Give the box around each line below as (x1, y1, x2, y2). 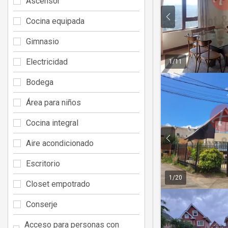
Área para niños (26, 97, 81, 107)
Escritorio (26, 158, 60, 168)
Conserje (26, 199, 58, 209)
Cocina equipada (26, 16, 84, 26)
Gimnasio (26, 36, 59, 46)
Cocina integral (26, 118, 78, 128)
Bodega (26, 77, 53, 87)
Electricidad (26, 56, 68, 67)
